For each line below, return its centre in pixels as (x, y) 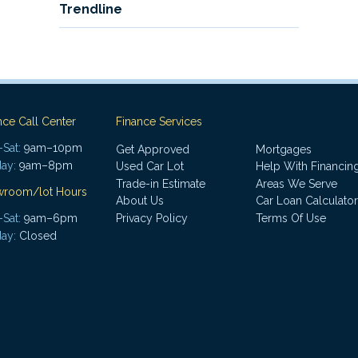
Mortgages (284, 149)
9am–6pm (49, 218)
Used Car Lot (150, 167)
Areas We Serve (296, 183)
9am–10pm (52, 147)
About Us (140, 201)
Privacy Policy (152, 219)
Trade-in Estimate (161, 183)
